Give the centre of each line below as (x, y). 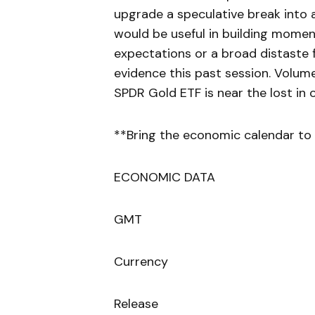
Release (136, 304)
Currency (141, 262)
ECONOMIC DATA (165, 178)
